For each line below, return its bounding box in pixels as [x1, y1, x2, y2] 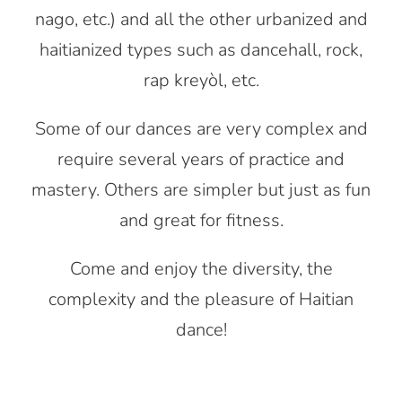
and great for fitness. [118, 208, 284, 233]
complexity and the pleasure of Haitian [48, 287, 354, 312]
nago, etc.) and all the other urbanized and [34, 7, 368, 32]
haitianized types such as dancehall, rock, [39, 38, 363, 63]
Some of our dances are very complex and [34, 117, 368, 142]
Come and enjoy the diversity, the [69, 257, 333, 282]
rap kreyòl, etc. [143, 68, 259, 93]
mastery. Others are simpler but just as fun [31, 178, 371, 203]
